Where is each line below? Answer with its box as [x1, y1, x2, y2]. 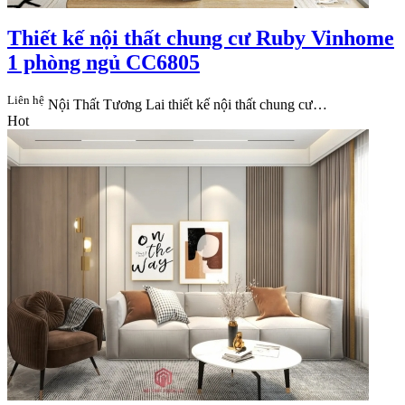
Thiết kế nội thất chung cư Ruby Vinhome [7, 25, 394, 50]
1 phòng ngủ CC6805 [7, 50, 200, 74]
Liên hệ [7, 92, 44, 107]
